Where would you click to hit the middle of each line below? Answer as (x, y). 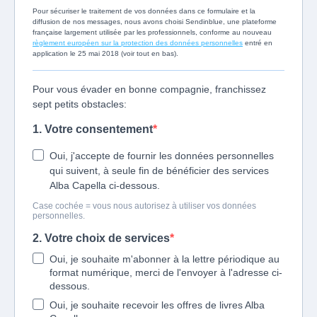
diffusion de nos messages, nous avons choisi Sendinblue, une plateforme (155, 22)
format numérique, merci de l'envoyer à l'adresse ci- (166, 273)
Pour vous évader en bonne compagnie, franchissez (149, 90)
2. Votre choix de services (101, 238)
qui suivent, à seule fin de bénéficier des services (159, 171)
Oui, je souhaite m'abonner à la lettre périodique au (165, 259)
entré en (258, 43)
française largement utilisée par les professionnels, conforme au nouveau (152, 33)
